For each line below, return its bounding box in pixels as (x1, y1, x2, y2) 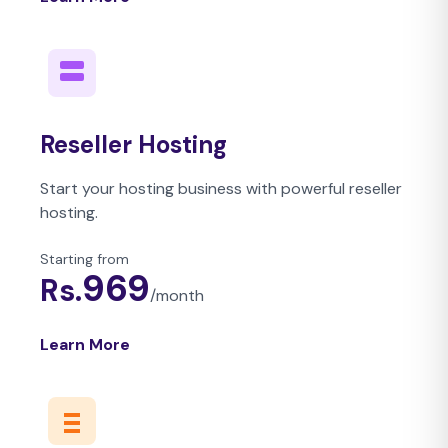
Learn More (40, 334, 130, 355)
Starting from (40, 250, 129, 268)
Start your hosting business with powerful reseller (40, 178, 402, 199)
